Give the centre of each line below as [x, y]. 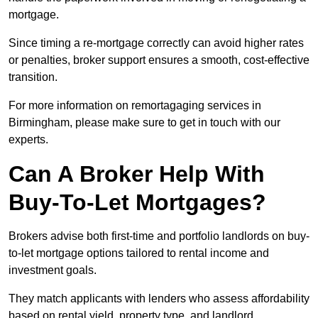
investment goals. [53, 270]
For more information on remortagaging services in [135, 106]
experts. [28, 140]
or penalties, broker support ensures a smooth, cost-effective [159, 60]
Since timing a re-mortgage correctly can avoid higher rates [156, 43]
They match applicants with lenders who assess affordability [159, 299]
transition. [33, 77]
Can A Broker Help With [137, 174]
